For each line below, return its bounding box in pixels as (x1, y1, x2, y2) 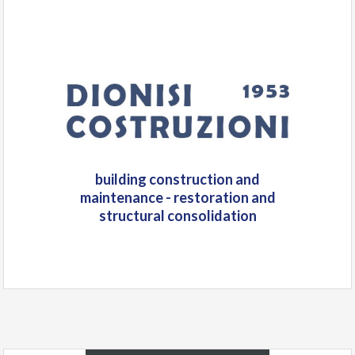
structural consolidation (98, 206, 257, 224)
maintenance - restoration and (79, 188, 276, 206)
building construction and (95, 170, 260, 188)
